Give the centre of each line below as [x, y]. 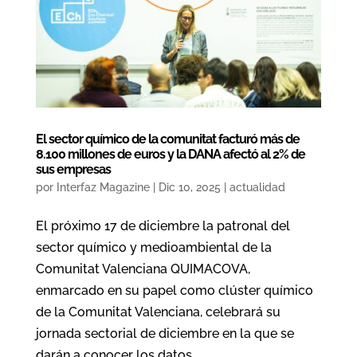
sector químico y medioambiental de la [153, 247]
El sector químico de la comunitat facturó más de [167, 139]
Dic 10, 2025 [189, 187]
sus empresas [74, 169]
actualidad [257, 187]
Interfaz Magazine [103, 187]
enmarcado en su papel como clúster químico [174, 290]
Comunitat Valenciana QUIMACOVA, [143, 269]
